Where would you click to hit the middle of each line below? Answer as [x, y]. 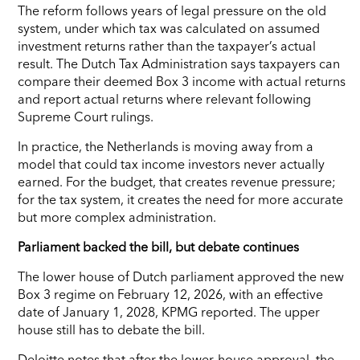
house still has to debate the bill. [111, 329]
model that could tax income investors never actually [171, 164]
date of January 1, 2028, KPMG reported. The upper [169, 311]
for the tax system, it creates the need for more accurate [180, 199]
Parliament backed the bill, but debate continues [158, 246]
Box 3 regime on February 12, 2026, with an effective [170, 294]
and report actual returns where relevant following [164, 98]
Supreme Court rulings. [86, 116]
